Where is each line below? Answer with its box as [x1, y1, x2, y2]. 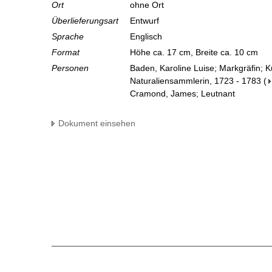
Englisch [130, 32, 165, 42]
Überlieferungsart [52, 16, 118, 26]
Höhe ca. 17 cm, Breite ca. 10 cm [130, 47, 260, 58]
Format [52, 47, 80, 58]
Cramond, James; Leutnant [130, 89, 235, 99]
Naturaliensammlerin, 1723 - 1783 [130, 76, 261, 86]
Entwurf [130, 16, 161, 26]
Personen [52, 63, 89, 73]
